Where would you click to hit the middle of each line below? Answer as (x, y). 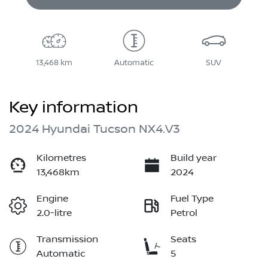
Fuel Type (192, 198)
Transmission (67, 239)
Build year (194, 158)
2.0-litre (54, 213)
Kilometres (61, 158)
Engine (52, 198)
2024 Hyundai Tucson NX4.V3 (95, 129)
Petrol (184, 213)
